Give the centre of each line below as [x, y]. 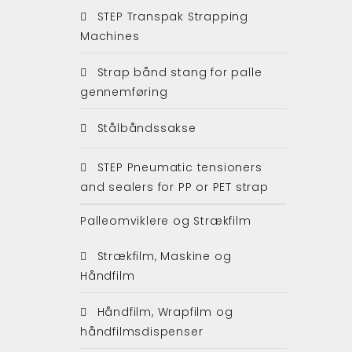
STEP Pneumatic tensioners [178, 167]
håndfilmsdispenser [142, 331]
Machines [110, 36]
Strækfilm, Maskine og [162, 256]
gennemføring [124, 92]
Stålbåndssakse [145, 128]
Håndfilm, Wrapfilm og [163, 312]
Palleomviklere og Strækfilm [166, 220]
